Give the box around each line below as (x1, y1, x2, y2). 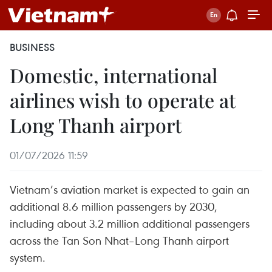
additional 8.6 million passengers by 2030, (10, 199, 217, 214)
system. (10, 250, 46, 265)
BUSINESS (10, 41, 55, 54)
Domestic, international (10, 62, 217, 88)
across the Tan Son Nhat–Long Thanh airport (10, 233, 229, 248)
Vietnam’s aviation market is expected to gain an (10, 182, 250, 197)
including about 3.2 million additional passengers (10, 216, 250, 231)
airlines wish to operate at (10, 87, 236, 113)
